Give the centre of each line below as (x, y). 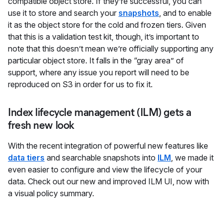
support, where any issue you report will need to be (99, 72)
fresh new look (41, 125)
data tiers (26, 158)
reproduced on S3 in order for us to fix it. (80, 84)
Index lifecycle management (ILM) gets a (100, 112)
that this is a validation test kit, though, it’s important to (104, 37)
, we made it (192, 158)
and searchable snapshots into (101, 158)
